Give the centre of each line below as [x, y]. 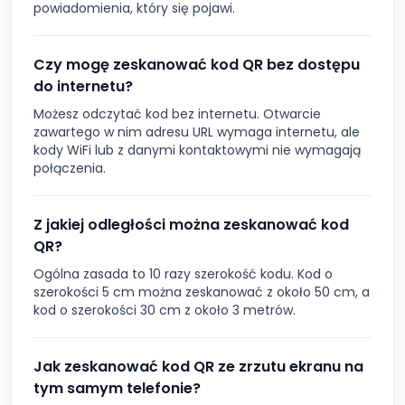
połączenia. [70, 169]
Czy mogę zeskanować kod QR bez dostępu [197, 65]
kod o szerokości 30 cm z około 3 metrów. [165, 311]
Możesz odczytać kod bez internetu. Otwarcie [177, 114]
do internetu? [83, 87]
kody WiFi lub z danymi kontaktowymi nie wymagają [197, 151]
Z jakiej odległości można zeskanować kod [191, 225]
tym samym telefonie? [117, 389]
